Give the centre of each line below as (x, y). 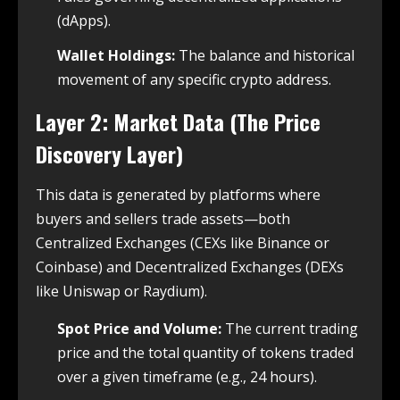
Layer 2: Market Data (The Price (178, 122)
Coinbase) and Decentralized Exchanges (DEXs (190, 267)
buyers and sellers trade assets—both (163, 219)
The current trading (290, 329)
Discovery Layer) (109, 154)
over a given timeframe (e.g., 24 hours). (187, 377)
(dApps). (84, 21)
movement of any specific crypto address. (194, 80)
